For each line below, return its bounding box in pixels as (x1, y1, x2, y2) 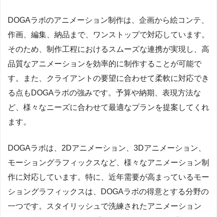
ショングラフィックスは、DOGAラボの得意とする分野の (8, 187, 209, 196)
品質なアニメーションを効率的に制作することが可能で (8, 59, 201, 68)
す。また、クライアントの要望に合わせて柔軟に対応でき (8, 74, 209, 82)
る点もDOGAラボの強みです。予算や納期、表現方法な (8, 88, 201, 97)
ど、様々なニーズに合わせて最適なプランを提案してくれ (8, 103, 209, 111)
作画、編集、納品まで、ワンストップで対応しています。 (8, 30, 209, 39)
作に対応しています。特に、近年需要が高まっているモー (8, 172, 209, 181)
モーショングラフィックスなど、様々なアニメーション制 (8, 158, 209, 167)
